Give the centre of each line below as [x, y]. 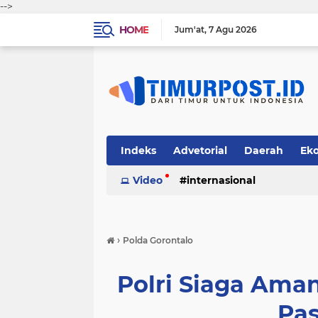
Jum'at [190, 29]
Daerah [264, 150]
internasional [221, 180]
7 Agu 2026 [233, 29]
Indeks [138, 150]
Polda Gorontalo [158, 240]
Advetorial [200, 150]
